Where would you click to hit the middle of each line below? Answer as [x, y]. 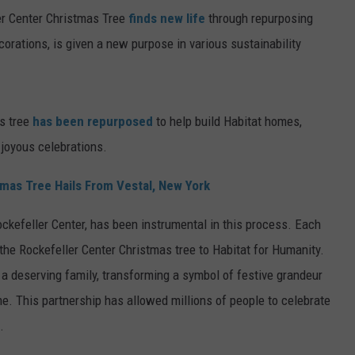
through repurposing [259, 19]
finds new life [165, 19]
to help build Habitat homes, [227, 122]
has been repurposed [93, 122]
